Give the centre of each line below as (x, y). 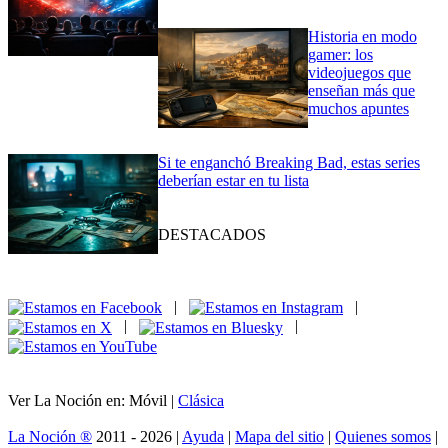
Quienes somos (383, 437)
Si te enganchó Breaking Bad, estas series (289, 163)
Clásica (201, 401)
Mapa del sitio (279, 437)
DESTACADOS (212, 235)
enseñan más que (361, 91)
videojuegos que (359, 73)
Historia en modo (362, 37)
